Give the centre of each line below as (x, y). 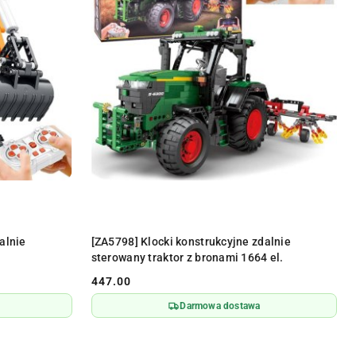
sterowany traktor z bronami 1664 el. (187, 258)
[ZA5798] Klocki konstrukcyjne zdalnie (191, 242)
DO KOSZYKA (225, 235)
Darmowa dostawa (220, 306)
